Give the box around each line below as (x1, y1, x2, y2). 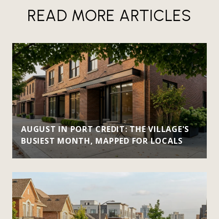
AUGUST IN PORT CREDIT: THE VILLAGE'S (21, 124, 189, 135)
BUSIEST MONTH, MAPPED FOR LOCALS (21, 135, 183, 147)
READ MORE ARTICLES (27, 6, 192, 25)
